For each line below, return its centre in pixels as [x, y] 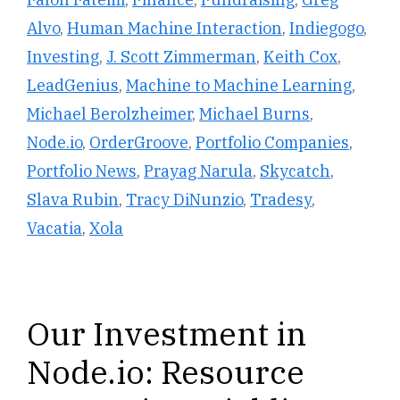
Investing [63, 57]
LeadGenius [73, 86]
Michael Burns [254, 114]
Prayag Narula [198, 171]
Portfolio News [82, 171]
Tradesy [281, 200]
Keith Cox [300, 57]
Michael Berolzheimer [109, 114]
